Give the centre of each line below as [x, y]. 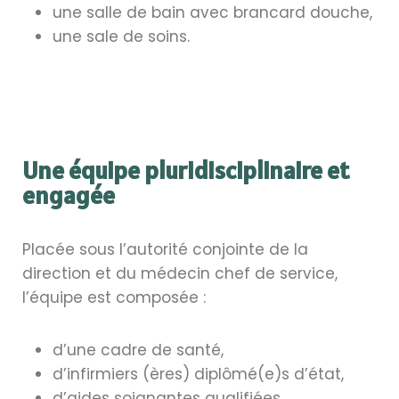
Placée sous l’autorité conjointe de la [165, 249]
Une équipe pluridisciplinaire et [186, 170]
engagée [69, 195]
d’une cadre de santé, [138, 350]
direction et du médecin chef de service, [180, 273]
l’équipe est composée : [114, 297]
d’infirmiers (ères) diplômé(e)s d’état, [198, 374]
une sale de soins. [121, 36]
